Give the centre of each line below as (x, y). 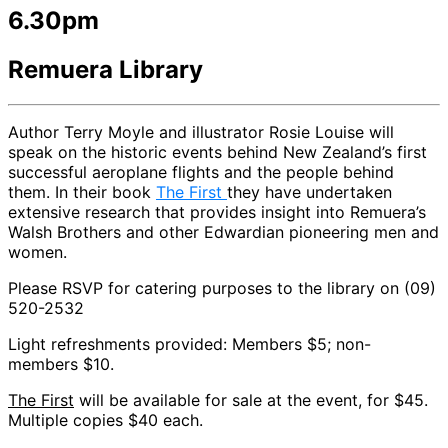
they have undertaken (309, 191)
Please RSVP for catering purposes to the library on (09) (222, 287)
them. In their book (82, 191)
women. (37, 251)
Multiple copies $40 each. (105, 419)
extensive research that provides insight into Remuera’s (217, 211)
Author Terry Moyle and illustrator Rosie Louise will (201, 131)
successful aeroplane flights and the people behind (201, 171)
